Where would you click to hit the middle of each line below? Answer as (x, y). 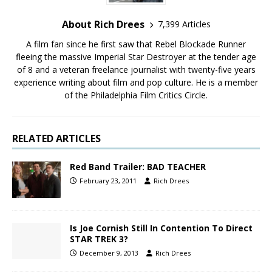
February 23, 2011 (108, 180)
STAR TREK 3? (99, 239)
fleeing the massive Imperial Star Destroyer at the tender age (136, 56)
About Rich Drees (103, 24)
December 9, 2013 (109, 253)
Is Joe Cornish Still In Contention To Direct (161, 228)
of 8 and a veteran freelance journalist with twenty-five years (136, 69)
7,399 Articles (184, 24)
